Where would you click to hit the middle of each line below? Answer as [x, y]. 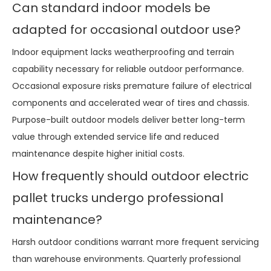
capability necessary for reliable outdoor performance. [128, 69]
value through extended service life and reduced [116, 136]
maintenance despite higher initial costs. [98, 153]
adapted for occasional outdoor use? [126, 29]
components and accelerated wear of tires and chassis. [131, 103]
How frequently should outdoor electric [130, 176]
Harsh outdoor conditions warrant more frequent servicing [135, 242]
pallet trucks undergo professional [118, 198]
